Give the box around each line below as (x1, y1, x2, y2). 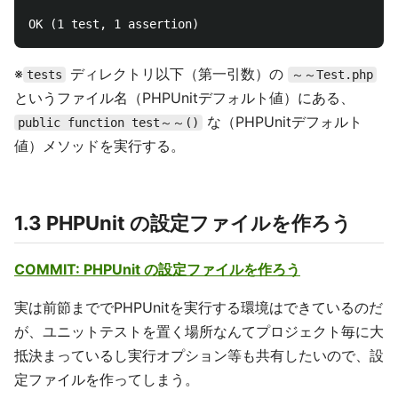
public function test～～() (18, 115, 199, 130)
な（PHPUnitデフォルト (203, 113, 362, 131)
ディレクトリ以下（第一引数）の (66, 65, 288, 83)
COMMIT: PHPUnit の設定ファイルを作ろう (14, 260, 300, 278)
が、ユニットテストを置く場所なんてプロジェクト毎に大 (14, 322, 384, 340)
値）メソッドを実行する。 (14, 137, 185, 155)
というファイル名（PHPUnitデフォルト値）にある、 (14, 89, 354, 107)
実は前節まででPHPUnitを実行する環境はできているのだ (14, 298, 383, 316)
